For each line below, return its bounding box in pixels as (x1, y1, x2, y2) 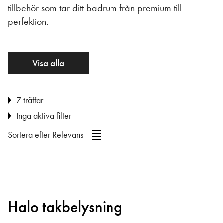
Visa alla (32, 57, 64, 70)
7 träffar (16, 95, 43, 106)
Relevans (52, 129, 83, 141)
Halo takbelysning (8, 197, 122, 218)
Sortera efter (8, 129, 52, 141)
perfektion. (8, 15, 49, 28)
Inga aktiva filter (16, 111, 71, 122)
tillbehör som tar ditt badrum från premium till (8, 1, 182, 14)
